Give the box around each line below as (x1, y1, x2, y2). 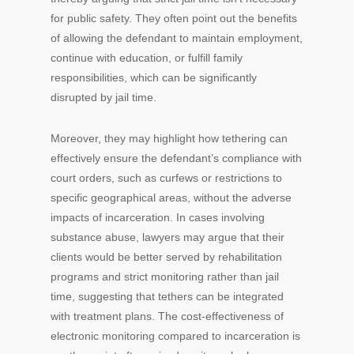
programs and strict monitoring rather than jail (51, 270, 279, 283)
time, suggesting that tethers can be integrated (51, 290, 284, 303)
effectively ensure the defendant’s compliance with (51, 152, 302, 164)
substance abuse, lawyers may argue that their (51, 231, 284, 243)
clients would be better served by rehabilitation (51, 250, 282, 263)
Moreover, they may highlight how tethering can (51, 132, 288, 145)
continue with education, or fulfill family (51, 51, 243, 64)
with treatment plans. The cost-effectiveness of (51, 310, 284, 322)
